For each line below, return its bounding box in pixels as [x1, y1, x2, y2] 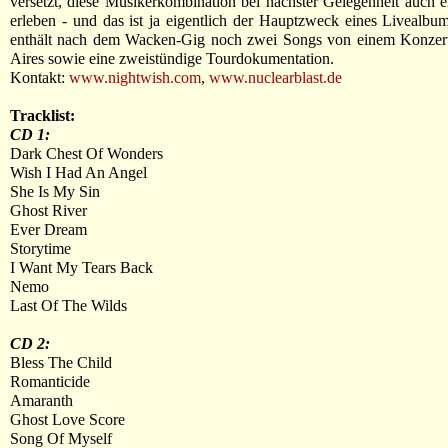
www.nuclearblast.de [209, 69, 342, 86]
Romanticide [10, 373, 90, 390]
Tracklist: [10, 107, 75, 124]
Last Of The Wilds [10, 297, 127, 314]
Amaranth [10, 392, 73, 409]
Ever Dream [10, 221, 87, 238]
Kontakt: [10, 69, 69, 86]
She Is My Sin [10, 183, 100, 200]
